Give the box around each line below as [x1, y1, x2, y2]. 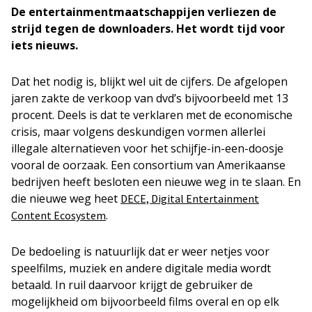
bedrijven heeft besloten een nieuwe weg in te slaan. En [11, 174, 301, 189]
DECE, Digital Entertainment [120, 192, 259, 205]
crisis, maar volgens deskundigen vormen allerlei [11, 124, 265, 139]
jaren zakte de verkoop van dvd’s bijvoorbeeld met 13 [11, 91, 288, 106]
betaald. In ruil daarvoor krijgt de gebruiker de [11, 277, 253, 292]
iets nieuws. [11, 38, 78, 53]
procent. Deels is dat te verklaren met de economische [11, 107, 292, 123]
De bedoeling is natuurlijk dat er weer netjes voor [11, 244, 270, 259]
